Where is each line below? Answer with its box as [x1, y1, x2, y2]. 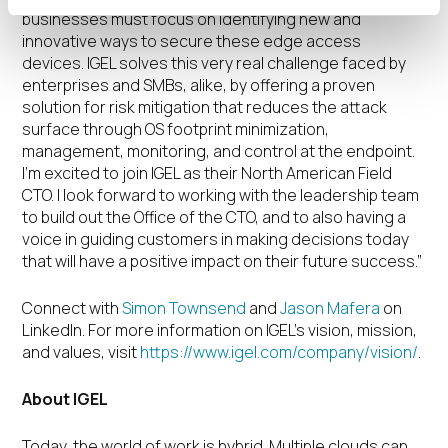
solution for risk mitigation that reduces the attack [22, 96, 388, 118]
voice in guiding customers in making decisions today [22, 228, 410, 250]
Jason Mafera [280, 297, 381, 319]
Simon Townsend [122, 297, 247, 319]
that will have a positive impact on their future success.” [22, 250, 423, 272]
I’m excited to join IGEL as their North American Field [22, 162, 393, 184]
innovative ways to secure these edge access [22, 30, 362, 52]
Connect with [22, 297, 123, 319]
